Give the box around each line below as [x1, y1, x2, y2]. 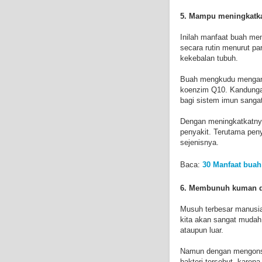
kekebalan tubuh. [180, 53, 238, 63]
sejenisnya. [180, 137, 219, 147]
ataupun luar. [180, 225, 223, 235]
